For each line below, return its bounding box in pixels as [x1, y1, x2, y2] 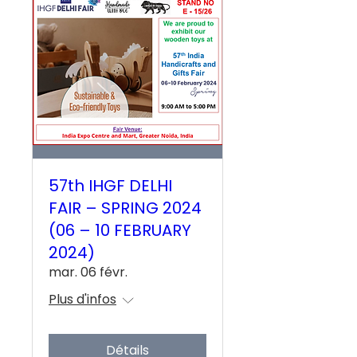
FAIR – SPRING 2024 [49, 197, 202, 220]
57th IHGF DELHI [49, 175, 172, 198]
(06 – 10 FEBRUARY [49, 219, 191, 242]
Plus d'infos [49, 290, 116, 309]
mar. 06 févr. [49, 263, 127, 282]
